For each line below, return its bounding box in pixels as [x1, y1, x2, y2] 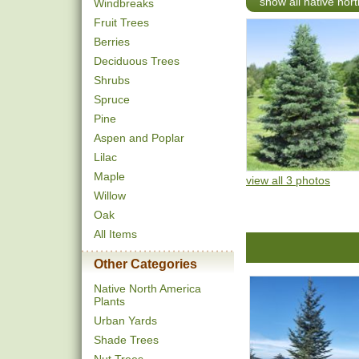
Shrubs [94, 74, 130, 87]
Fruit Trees [94, 16, 149, 29]
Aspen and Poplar [94, 131, 184, 144]
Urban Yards [94, 314, 157, 327]
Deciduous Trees [94, 54, 179, 67]
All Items [94, 228, 137, 240]
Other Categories [94, 257, 197, 271]
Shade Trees [94, 333, 159, 346]
